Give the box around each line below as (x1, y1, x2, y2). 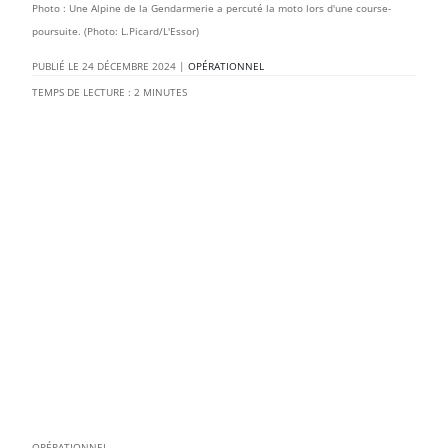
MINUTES (143, 84, 188, 99)
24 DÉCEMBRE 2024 (82, 58, 177, 73)
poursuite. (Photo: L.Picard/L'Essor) (32, 23, 200, 38)
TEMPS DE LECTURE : (32, 84, 132, 99)
